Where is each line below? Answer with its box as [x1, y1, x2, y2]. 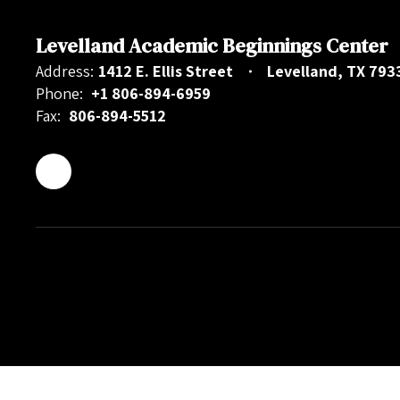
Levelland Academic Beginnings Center [36, 32, 388, 59]
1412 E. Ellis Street [98, 61, 233, 81]
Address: [36, 61, 94, 81]
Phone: [36, 83, 83, 104]
